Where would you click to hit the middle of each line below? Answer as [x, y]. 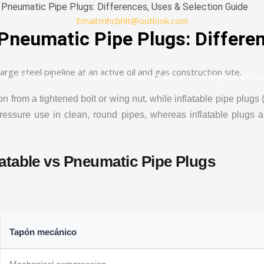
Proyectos [44, 76]
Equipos [99, 76]
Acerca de [153, 76]
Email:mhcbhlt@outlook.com [132, 20]
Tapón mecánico [43, 232]
